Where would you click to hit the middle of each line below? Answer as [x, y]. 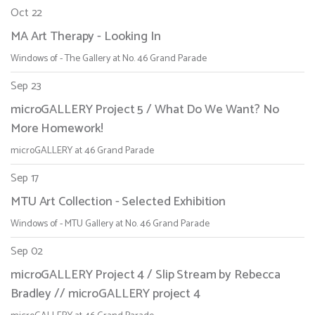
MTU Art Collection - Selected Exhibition [118, 202]
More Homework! [57, 129]
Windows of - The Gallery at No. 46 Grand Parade [109, 59]
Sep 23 [26, 86]
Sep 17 [25, 179]
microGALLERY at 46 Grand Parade [82, 151]
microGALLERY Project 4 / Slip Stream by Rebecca [146, 275]
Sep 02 [27, 252]
